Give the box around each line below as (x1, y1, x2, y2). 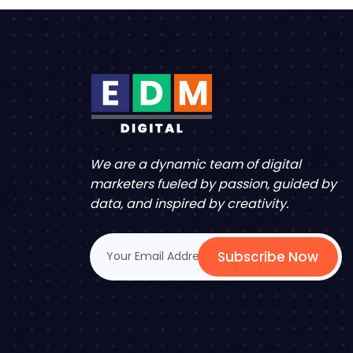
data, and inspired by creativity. (90, 194, 288, 213)
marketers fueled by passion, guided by (90, 174, 336, 193)
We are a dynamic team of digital (90, 154, 301, 173)
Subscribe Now (217, 247, 318, 266)
